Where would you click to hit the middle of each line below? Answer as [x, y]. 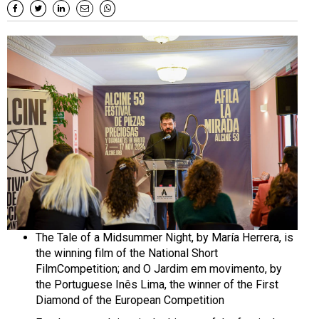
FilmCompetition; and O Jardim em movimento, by [159, 268]
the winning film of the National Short [127, 253]
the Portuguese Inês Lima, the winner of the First [157, 284]
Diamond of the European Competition [130, 300]
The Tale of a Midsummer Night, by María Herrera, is [164, 237]
